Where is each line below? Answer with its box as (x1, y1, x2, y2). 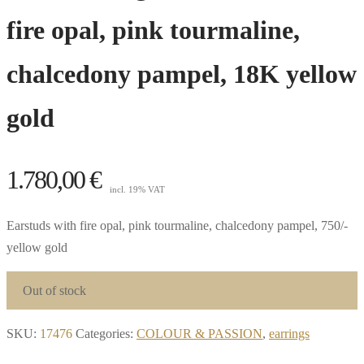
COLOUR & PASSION (136, 326, 262, 340)
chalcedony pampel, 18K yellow (6, 59, 357, 89)
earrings (269, 326, 310, 340)
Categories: (76, 326, 136, 340)
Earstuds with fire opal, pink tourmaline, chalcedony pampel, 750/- (6, 218, 348, 232)
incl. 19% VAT (110, 184, 165, 194)
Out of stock (23, 283, 86, 297)
